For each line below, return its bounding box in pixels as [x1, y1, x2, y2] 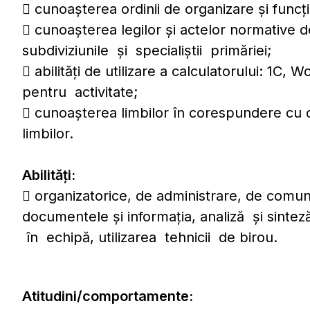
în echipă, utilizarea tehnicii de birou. [22, 229, 277, 246]
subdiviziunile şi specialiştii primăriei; [22, 42, 271, 59]
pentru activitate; [22, 84, 138, 100]
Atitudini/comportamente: [22, 288, 193, 304]
